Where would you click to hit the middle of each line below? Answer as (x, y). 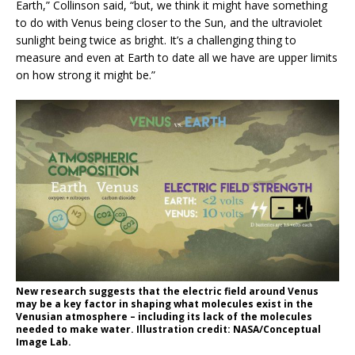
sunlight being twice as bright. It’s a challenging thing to (156, 40)
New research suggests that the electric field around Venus (167, 292)
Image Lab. (44, 342)
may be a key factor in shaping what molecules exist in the (164, 304)
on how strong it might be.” (86, 74)
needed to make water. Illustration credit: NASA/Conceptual (168, 330)
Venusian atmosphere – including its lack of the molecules (164, 317)
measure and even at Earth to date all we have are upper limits (177, 57)
